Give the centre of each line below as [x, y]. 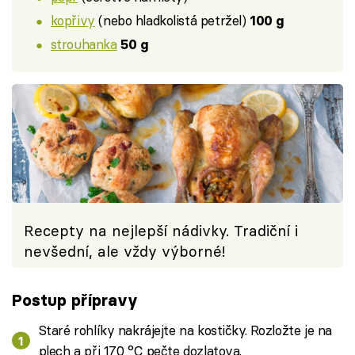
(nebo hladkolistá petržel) [172, 20]
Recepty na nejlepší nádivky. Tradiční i [161, 231]
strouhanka [84, 44]
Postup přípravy [75, 300]
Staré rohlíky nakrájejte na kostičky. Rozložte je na [185, 330]
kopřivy [73, 20]
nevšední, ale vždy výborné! [125, 251]
